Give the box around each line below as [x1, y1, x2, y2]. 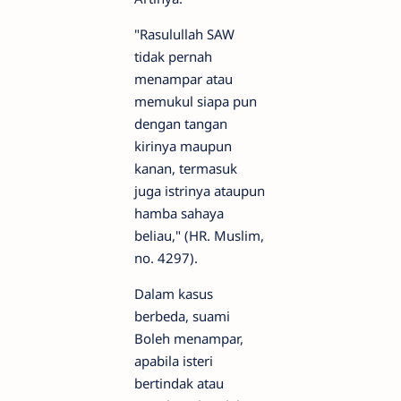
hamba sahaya [134, 204, 224, 223]
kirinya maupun [134, 137, 232, 156]
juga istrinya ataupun [134, 182, 265, 200]
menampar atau [134, 70, 233, 89]
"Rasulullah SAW [134, 25, 235, 44]
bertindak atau [134, 374, 224, 393]
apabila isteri [134, 352, 213, 371]
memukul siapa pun [134, 92, 257, 111]
